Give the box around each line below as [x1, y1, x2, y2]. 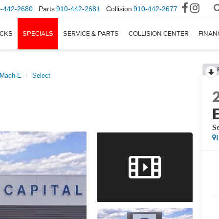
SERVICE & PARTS [63, 30, 119, 38]
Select [32, 72, 50, 79]
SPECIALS [22, 30, 53, 38]
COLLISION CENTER [129, 30, 189, 38]
